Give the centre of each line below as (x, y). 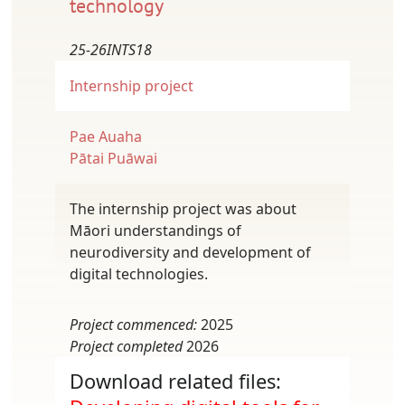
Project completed (126, 346)
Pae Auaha (106, 136)
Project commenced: (133, 324)
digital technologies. (139, 273)
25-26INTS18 (111, 49)
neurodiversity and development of (190, 252)
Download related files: (175, 381)
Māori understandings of (155, 230)
